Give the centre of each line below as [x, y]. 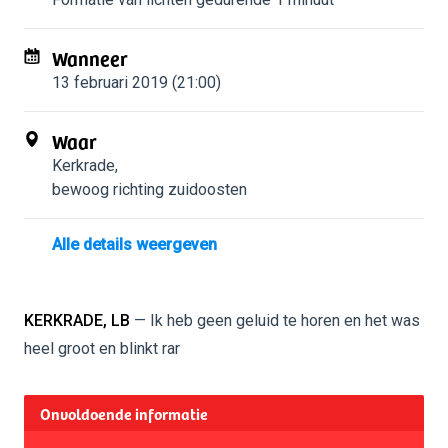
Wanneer [90, 58]
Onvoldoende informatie [124, 413]
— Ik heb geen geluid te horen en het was [275, 320]
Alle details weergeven [134, 244]
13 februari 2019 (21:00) [136, 82]
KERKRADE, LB [77, 320]
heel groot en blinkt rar [102, 348]
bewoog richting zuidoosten [149, 189]
